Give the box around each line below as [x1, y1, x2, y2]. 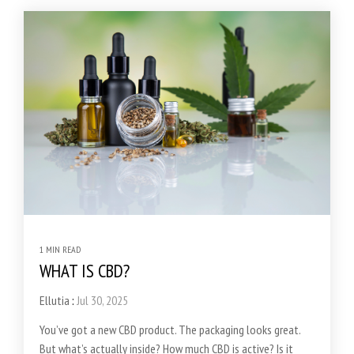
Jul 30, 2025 [77, 292, 128, 309]
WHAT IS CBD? [40, 259, 130, 283]
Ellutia [40, 292, 70, 309]
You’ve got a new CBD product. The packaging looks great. [40, 322, 300, 338]
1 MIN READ [40, 243, 81, 256]
